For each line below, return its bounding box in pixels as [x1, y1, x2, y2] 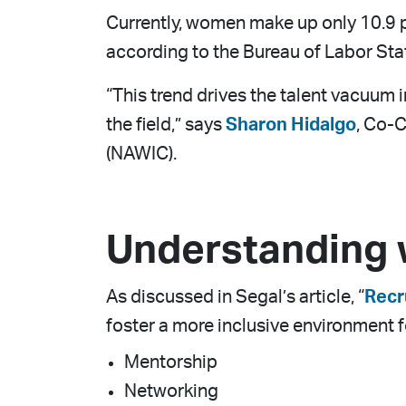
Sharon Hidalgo [222, 116, 356, 134]
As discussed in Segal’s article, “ [106, 288, 364, 306]
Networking [124, 382, 218, 401]
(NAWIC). [106, 145, 177, 163]
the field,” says [106, 116, 222, 134]
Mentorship [124, 353, 217, 372]
